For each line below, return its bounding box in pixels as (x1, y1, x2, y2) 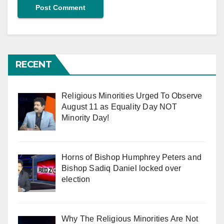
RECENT (15, 59, 51, 70)
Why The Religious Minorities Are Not (61, 214, 198, 223)
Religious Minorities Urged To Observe (61, 91, 202, 100)
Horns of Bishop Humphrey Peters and (61, 152, 201, 161)
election (61, 174, 90, 183)
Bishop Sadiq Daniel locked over (61, 163, 181, 172)
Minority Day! (61, 113, 109, 122)
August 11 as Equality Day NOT (61, 102, 177, 111)
